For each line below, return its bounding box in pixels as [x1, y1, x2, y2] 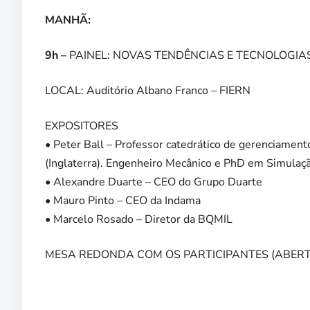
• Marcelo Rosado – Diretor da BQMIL [45, 212, 232, 228]
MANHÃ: [45, 12, 91, 28]
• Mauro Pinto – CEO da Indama [45, 193, 201, 209]
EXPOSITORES [45, 118, 118, 134]
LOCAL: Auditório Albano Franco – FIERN [45, 83, 250, 99]
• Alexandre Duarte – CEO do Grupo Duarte [45, 174, 262, 190]
